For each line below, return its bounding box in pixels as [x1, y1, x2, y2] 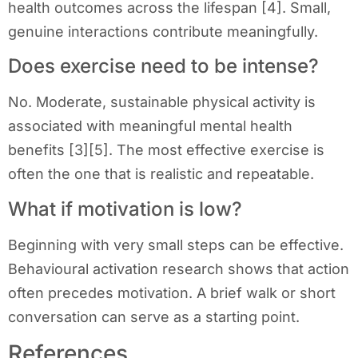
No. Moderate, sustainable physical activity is [8, 93, 316, 111]
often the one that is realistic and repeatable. [8, 165, 314, 183]
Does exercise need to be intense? [8, 54, 319, 78]
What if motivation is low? [8, 197, 242, 221]
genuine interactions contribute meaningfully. [8, 22, 318, 40]
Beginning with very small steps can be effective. [8, 236, 344, 253]
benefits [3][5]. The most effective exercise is [8, 141, 324, 159]
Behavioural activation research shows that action [8, 260, 349, 277]
